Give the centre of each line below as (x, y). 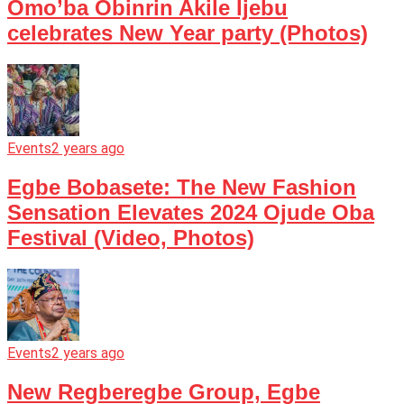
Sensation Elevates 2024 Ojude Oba (191, 213)
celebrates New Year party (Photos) (188, 33)
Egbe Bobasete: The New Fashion (182, 188)
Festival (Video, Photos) (131, 238)
